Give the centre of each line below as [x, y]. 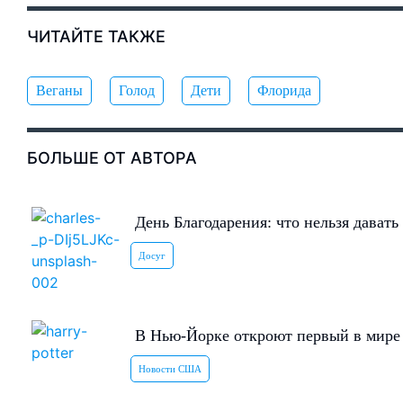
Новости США [170, 369]
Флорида [284, 91]
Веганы [59, 91]
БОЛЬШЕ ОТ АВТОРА [112, 158]
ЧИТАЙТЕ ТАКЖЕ [96, 37]
